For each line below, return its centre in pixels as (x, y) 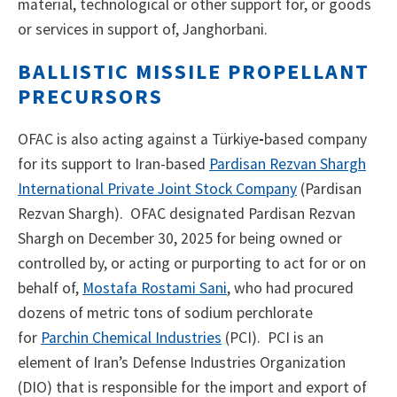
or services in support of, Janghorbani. (143, 30)
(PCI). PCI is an (272, 338)
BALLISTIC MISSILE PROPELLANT (194, 72)
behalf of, (50, 288)
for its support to (74, 164)
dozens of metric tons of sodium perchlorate (165, 313)
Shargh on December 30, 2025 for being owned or (180, 239)
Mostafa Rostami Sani (155, 288)
